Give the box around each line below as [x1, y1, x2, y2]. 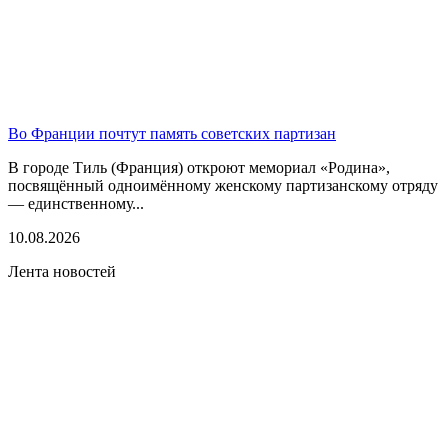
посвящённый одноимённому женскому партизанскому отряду [8, 176, 438, 194]
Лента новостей [8, 262, 116, 280]
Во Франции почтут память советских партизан [8, 124, 336, 142]
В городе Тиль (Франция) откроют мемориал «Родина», [8, 158, 390, 176]
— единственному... [8, 194, 144, 212]
